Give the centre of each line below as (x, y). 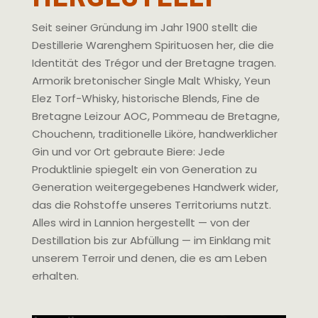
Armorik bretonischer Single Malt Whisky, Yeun (151, 81)
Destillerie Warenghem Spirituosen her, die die (153, 45)
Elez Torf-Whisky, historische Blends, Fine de (146, 98)
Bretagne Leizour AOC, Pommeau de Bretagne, (155, 116)
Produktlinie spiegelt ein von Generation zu (144, 169)
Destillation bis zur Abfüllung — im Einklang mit (151, 240)
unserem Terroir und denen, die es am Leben (149, 258)
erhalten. (55, 276)
